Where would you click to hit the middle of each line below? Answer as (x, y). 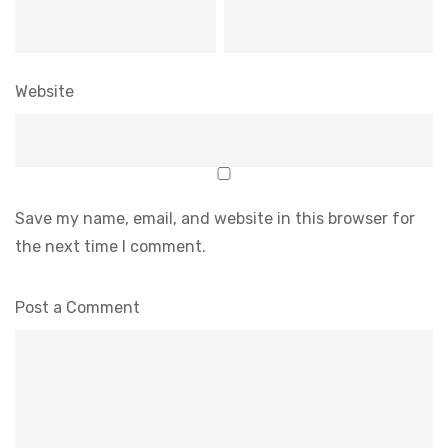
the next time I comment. (110, 247)
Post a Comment (77, 308)
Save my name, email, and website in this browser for (215, 219)
